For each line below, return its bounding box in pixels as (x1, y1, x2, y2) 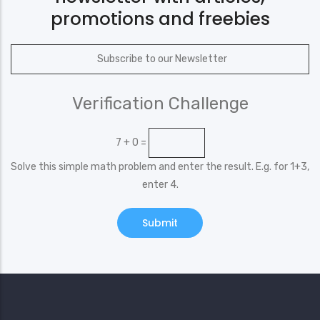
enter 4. (141, 178, 179, 191)
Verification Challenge (71, 93, 249, 114)
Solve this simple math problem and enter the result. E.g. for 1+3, (11, 160, 309, 173)
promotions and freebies (50, 6, 270, 31)
